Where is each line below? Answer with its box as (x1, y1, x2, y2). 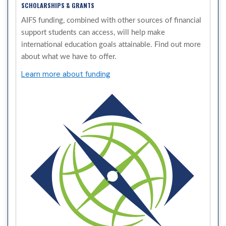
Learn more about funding (21, 69, 110, 79)
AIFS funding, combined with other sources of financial (21, 16, 201, 24)
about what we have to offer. (21, 52, 117, 61)
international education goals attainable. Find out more (21, 40, 201, 48)
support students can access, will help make (21, 28, 165, 36)
